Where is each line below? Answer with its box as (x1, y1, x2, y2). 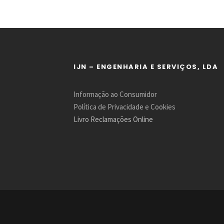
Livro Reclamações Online (73, 114, 153, 124)
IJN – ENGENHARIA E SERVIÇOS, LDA (73, 62, 218, 71)
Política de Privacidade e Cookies (73, 102, 175, 111)
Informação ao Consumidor (73, 89, 157, 99)
